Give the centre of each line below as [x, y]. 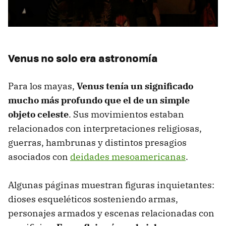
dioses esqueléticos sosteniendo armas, [93, 199]
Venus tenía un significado [135, 86]
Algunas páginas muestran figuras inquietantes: [111, 185]
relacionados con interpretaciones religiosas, [105, 128]
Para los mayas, [42, 86]
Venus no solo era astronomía [83, 58]
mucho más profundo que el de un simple [99, 100]
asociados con [39, 156]
